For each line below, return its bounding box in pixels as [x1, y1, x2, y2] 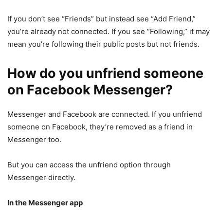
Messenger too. [7, 135, 61, 145]
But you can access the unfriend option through [7, 160, 171, 170]
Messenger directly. [7, 173, 75, 182]
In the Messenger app [7, 198, 83, 208]
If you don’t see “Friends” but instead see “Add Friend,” [7, 14, 196, 24]
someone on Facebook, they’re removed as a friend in [7, 122, 193, 132]
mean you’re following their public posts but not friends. [7, 39, 200, 49]
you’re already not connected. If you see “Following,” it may [7, 27, 210, 36]
